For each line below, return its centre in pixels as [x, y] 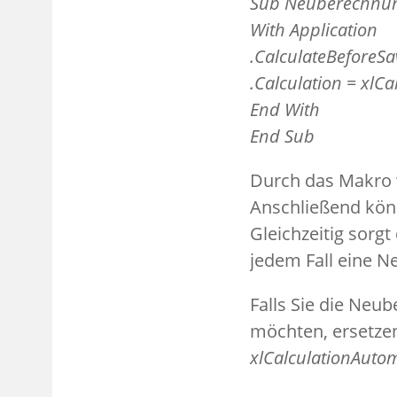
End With [285, 109]
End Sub [282, 136]
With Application [314, 29]
